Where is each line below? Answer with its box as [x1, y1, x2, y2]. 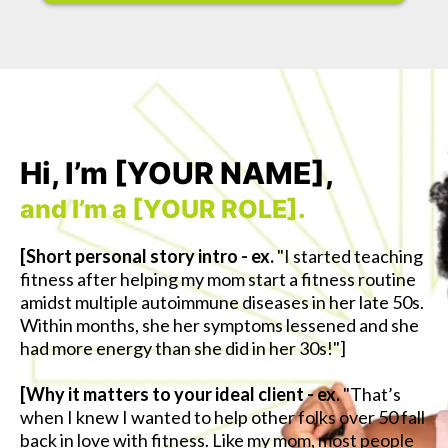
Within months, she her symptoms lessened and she [20, 314, 419, 336]
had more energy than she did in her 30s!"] [20, 337, 346, 359]
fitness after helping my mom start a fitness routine [20, 268, 416, 290]
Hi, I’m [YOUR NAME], [20, 155, 334, 191]
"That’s [343, 383, 401, 405]
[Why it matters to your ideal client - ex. [20, 383, 343, 405]
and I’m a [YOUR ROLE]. [20, 194, 306, 224]
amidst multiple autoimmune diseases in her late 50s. [20, 291, 424, 313]
